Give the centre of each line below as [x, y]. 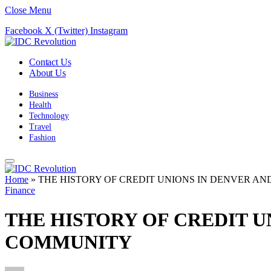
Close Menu [28, 10]
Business [44, 94]
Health [40, 105]
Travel [40, 127]
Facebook [24, 31]
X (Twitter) [66, 31]
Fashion [42, 138]
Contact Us [50, 62]
